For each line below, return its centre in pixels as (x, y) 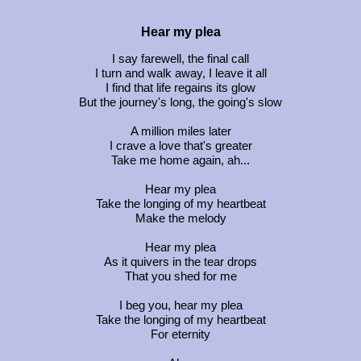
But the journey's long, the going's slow (180, 102)
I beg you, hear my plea (180, 305)
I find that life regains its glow (180, 87)
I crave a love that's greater (180, 145)
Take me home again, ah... (180, 160)
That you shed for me (180, 276)
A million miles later (180, 131)
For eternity (180, 334)
